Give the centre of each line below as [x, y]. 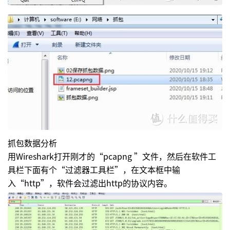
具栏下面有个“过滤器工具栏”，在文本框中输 [94, 169]
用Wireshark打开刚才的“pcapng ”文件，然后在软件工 [112, 156]
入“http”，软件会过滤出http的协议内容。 [90, 183]
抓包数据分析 [32, 142]
